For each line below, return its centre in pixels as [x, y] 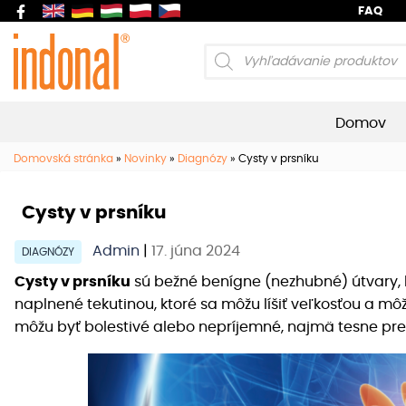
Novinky [145, 159]
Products [230, 53]
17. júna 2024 [196, 251]
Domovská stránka [63, 159]
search [224, 76]
